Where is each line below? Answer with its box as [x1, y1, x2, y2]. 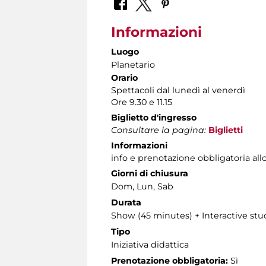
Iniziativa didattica [111, 239, 189, 250]
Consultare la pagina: [111, 124, 206, 135]
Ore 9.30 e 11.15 [111, 96, 172, 107]
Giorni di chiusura [111, 167, 188, 179]
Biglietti [208, 124, 243, 135]
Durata [111, 197, 141, 208]
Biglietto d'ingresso [111, 112, 197, 123]
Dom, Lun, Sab [111, 180, 173, 192]
